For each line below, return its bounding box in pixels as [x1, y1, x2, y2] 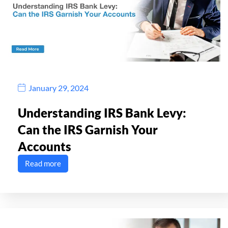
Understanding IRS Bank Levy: [18, 105, 186, 121]
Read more [25, 159, 61, 168]
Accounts [18, 139, 71, 154]
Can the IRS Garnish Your [18, 122, 158, 137]
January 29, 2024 [28, 82, 89, 93]
